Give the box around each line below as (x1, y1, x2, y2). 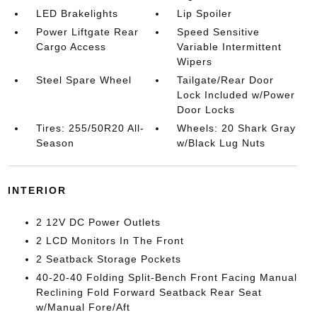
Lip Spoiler (177, 8, 233, 19)
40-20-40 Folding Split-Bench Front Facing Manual (35, 272, 297, 283)
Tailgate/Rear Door (177, 74, 275, 86)
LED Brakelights (35, 8, 118, 19)
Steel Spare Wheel (35, 74, 132, 86)
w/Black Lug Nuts (177, 137, 266, 149)
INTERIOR (7, 185, 67, 196)
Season (35, 137, 74, 149)
